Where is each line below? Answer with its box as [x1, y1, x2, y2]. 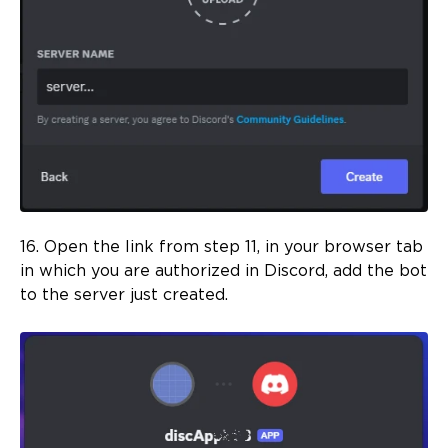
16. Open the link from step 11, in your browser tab [20, 239, 423, 255]
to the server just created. [20, 287, 228, 303]
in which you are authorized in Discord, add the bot [20, 263, 427, 279]
